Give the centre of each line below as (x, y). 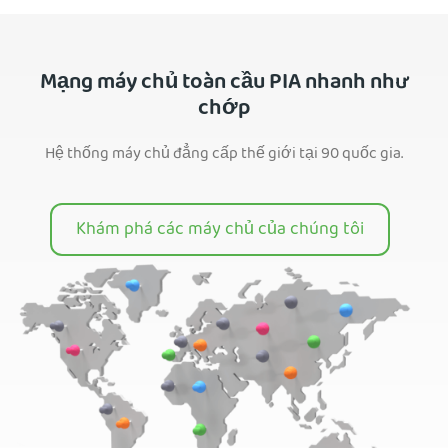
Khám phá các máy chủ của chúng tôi (220, 231)
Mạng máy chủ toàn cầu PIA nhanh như (224, 84)
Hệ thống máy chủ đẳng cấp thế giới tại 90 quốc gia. (224, 155)
